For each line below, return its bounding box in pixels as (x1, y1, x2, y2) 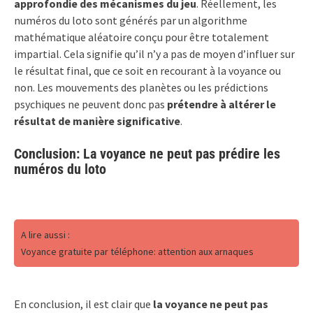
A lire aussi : (21, 228, 70, 241)
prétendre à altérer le (165, 96, 276, 111)
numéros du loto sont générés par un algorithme (14, 13, 247, 27)
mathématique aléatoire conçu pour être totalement (14, 29, 269, 44)
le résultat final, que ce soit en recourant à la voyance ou (14, 63, 281, 78)
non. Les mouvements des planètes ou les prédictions (14, 80, 268, 94)
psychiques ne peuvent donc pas (14, 96, 165, 111)
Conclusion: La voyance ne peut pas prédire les (14, 145, 280, 162)
